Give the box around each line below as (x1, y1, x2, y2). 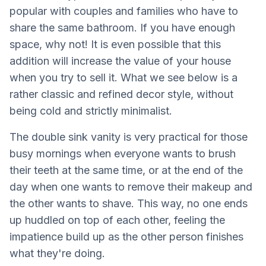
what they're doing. (9, 246, 105, 259)
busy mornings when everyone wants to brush (9, 147, 236, 160)
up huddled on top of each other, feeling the (9, 213, 225, 226)
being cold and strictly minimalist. (9, 104, 172, 117)
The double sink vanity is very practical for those (9, 130, 248, 143)
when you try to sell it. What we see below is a (9, 71, 237, 84)
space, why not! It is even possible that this (9, 37, 221, 50)
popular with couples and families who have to (9, 4, 238, 17)
